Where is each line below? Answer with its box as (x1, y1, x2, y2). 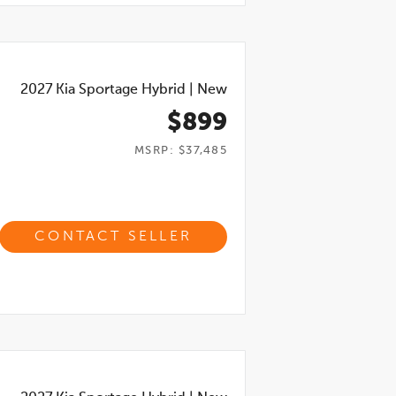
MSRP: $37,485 (133, 145, 227, 156)
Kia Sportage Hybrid (56, 83, 186, 97)
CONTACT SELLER (34, 230, 192, 244)
